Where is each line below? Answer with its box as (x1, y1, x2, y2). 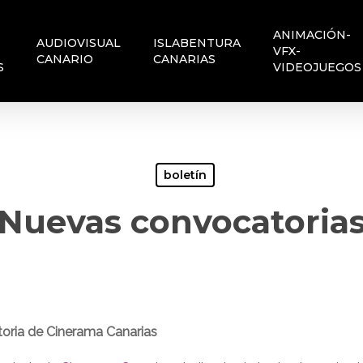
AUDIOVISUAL (36, 36, 122, 50)
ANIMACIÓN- (273, 28, 352, 42)
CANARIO (36, 52, 94, 66)
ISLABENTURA (153, 36, 241, 50)
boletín (164, 168, 207, 182)
